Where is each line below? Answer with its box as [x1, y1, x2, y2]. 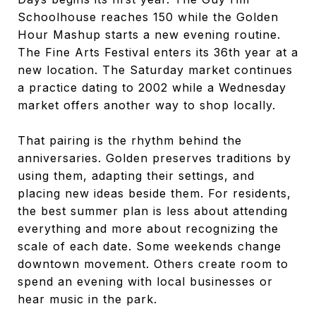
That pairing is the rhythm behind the [18, 133, 242, 147]
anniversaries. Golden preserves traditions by [18, 150, 291, 165]
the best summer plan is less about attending [18, 203, 288, 218]
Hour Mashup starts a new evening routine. [18, 27, 281, 42]
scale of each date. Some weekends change [18, 238, 281, 253]
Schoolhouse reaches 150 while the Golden [18, 9, 279, 24]
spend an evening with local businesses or [18, 274, 273, 288]
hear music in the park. [18, 291, 157, 306]
